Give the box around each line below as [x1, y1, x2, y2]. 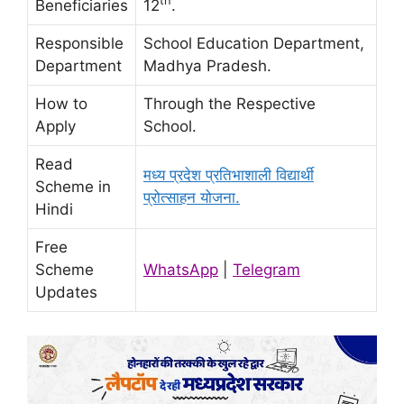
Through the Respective [143, 95, 316, 114]
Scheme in [35, 178, 111, 197]
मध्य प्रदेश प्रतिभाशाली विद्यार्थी [143, 166, 314, 185]
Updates [35, 283, 97, 302]
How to [35, 95, 87, 114]
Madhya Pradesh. [143, 57, 271, 76]
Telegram [233, 261, 300, 280]
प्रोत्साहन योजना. [143, 188, 240, 207]
